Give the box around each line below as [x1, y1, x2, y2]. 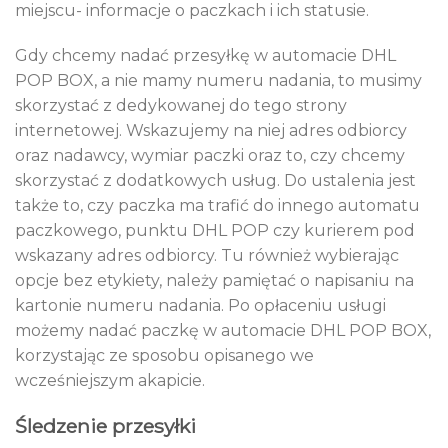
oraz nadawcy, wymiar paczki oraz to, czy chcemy [15, 146, 405, 166]
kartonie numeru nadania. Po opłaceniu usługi [15, 296, 386, 316]
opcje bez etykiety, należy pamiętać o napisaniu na [15, 271, 414, 291]
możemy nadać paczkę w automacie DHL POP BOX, [15, 321, 431, 341]
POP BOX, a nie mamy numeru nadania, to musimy [15, 71, 422, 91]
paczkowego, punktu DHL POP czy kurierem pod [15, 221, 415, 241]
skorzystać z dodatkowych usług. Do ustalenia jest [15, 171, 416, 191]
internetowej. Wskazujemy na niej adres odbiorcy [15, 121, 407, 141]
